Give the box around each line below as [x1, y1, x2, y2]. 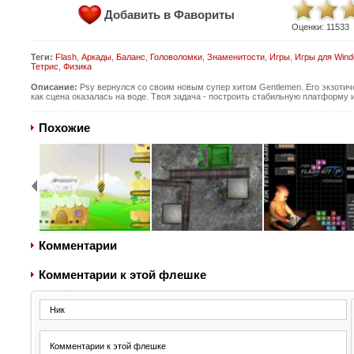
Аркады [81, 52, 111, 62]
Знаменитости [206, 52, 265, 62]
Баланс [115, 52, 145, 62]
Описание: [30, 82, 77, 92]
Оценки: [291, 22, 326, 32]
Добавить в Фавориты [104, 8, 235, 21]
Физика [62, 62, 92, 71]
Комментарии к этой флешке [38, 268, 206, 281]
